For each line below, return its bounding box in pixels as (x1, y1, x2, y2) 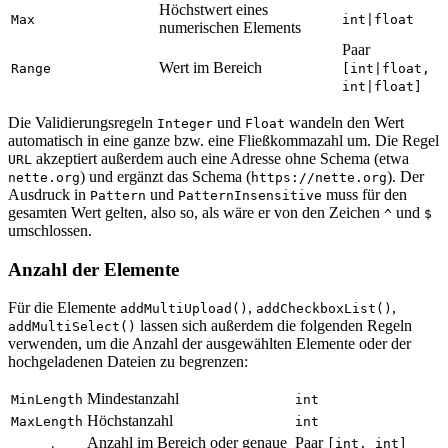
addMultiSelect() (8, 319, 136, 335)
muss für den (322, 185, 407, 203)
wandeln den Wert (285, 113, 404, 131)
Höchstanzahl (87, 412, 173, 430)
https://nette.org (251, 169, 387, 185)
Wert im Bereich (159, 58, 262, 76)
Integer (157, 115, 213, 131)
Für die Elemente (8, 299, 120, 317)
